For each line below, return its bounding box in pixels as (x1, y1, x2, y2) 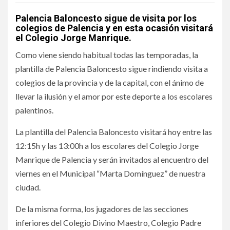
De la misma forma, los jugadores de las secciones (15, 204, 188, 214)
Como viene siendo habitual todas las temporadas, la (15, 50, 198, 60)
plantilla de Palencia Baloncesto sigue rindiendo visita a (15, 64, 208, 73)
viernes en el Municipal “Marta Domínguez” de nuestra (15, 168, 205, 178)
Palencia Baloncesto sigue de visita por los (15, 13, 197, 24)
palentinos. (15, 105, 53, 115)
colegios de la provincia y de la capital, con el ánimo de (15, 78, 204, 87)
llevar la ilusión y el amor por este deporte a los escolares (15, 91, 213, 101)
